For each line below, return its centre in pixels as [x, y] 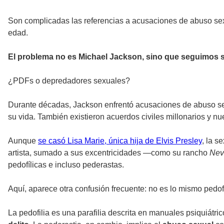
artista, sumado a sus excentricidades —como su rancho [108, 153]
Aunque [23, 141]
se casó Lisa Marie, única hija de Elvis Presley [120, 141]
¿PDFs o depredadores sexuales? [69, 81]
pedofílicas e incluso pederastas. [67, 165]
